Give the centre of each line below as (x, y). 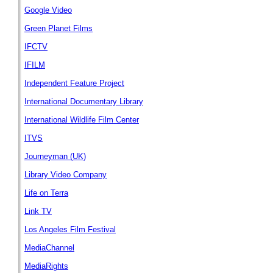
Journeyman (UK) (55, 156)
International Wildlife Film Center (82, 120)
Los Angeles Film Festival (70, 229)
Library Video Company (66, 175)
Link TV (38, 211)
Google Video (48, 10)
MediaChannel (49, 248)
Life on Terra (46, 193)
